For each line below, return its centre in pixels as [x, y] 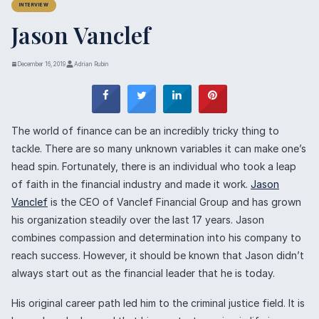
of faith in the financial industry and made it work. [131, 184]
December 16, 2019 [42, 64]
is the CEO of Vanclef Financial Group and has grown [174, 202]
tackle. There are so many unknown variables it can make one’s [159, 148]
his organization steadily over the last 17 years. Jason [138, 219]
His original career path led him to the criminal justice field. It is [158, 303]
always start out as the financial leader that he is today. [143, 273]
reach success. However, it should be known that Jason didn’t [158, 255]
